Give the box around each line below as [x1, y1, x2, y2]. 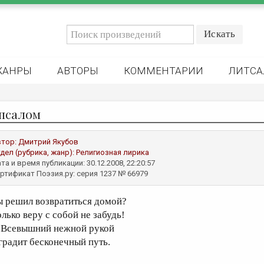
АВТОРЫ [57, 65, 98, 77]
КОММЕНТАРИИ [124, 65, 203, 77]
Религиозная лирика [76, 148, 149, 157]
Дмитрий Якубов [18, 137, 78, 146]
